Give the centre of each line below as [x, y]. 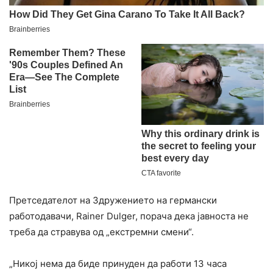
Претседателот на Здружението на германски [113, 200]
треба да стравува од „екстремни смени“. [101, 232]
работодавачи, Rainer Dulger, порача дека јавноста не [129, 216]
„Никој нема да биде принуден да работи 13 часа [118, 264]
